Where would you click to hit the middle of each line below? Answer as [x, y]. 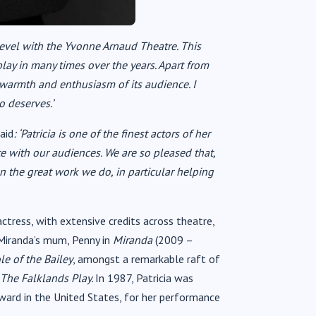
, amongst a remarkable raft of [146, 259]
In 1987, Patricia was [144, 278]
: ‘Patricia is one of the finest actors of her [112, 133]
